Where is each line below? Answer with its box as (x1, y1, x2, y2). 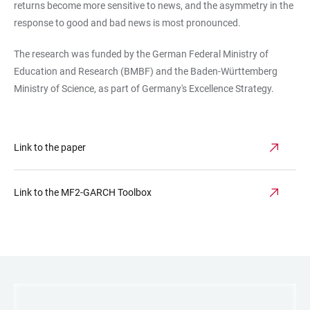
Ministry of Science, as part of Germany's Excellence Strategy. (14, 82, 276, 94)
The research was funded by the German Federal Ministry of (14, 48, 268, 60)
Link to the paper (14, 141, 86, 153)
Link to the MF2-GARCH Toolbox (14, 186, 152, 198)
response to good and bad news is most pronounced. (14, 17, 243, 28)
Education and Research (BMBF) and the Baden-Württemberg (14, 65, 277, 77)
